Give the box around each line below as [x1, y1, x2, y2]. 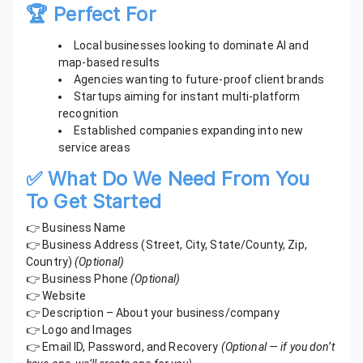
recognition [58, 107, 119, 121]
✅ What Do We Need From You [26, 167, 310, 191]
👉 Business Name [26, 221, 126, 235]
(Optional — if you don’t [220, 340, 335, 354]
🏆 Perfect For [26, 2, 156, 27]
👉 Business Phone [26, 272, 131, 286]
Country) [26, 255, 75, 269]
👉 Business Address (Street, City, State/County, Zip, [26, 238, 307, 252]
